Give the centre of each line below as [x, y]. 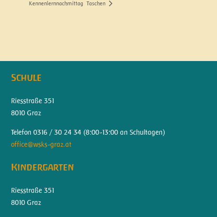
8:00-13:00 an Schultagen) [125, 132]
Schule [26, 78]
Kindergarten [42, 167]
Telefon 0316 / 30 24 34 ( [48, 132]
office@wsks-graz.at [41, 144]
